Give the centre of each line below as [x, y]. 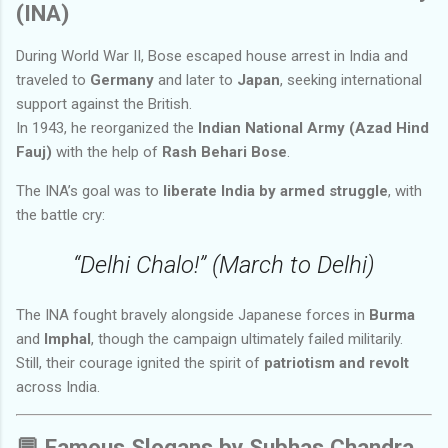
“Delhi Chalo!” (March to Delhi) [224, 265]
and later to [195, 80]
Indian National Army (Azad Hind [313, 128]
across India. [58, 387]
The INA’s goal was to [89, 191]
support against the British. [104, 104]
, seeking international [351, 80]
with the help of [107, 152]
